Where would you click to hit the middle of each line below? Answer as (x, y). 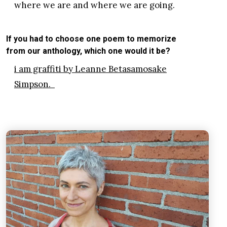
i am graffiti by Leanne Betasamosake (90, 69)
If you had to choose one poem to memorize (91, 39)
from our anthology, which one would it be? (88, 51)
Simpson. (34, 84)
